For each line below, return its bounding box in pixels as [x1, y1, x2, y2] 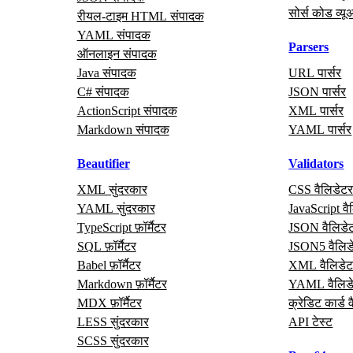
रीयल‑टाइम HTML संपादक [76, 9, 204, 23]
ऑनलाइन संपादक [76, 46, 157, 61]
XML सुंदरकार [76, 182, 147, 196]
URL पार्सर [288, 65, 342, 80]
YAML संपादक [76, 28, 150, 42]
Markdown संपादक [76, 122, 169, 136]
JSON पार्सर [288, 84, 347, 98]
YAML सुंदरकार [76, 201, 155, 215]
